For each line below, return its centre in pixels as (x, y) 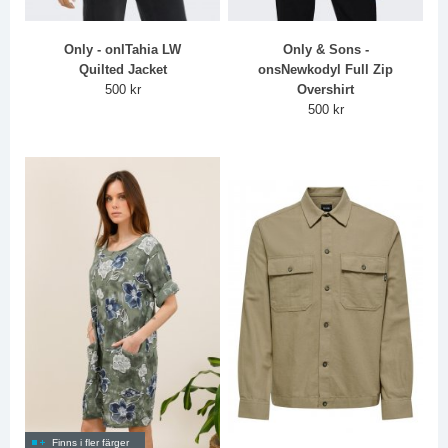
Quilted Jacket (122, 69)
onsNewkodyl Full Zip (326, 69)
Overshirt (326, 89)
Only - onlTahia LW (123, 49)
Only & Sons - (325, 49)
